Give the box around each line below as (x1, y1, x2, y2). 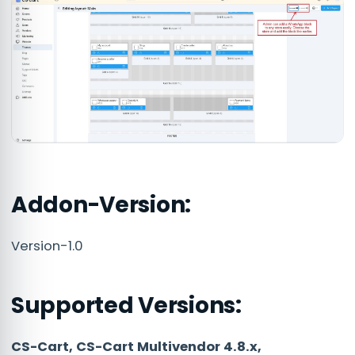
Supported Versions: (11, 290, 242, 322)
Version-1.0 (11, 237, 83, 256)
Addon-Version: (11, 189, 192, 221)
